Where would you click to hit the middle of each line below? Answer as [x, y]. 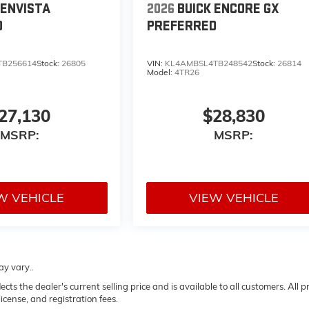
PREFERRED [182, 27]
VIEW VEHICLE [233, 197]
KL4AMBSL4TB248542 [209, 63]
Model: [161, 72]
